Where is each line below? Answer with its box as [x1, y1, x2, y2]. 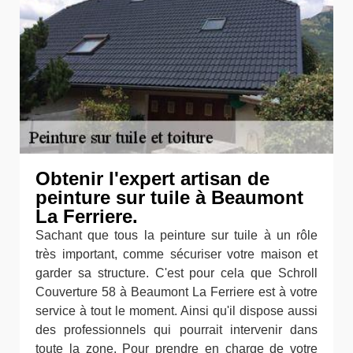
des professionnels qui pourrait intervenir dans [35, 322, 318, 336]
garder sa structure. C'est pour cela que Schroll [35, 266, 318, 280]
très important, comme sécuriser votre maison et [35, 247, 318, 261]
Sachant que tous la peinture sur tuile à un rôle [35, 228, 318, 242]
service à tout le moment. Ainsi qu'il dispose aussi [35, 303, 318, 318]
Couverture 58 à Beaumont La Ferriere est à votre [35, 284, 318, 299]
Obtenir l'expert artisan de [35, 167, 269, 189]
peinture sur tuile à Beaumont [35, 186, 303, 208]
